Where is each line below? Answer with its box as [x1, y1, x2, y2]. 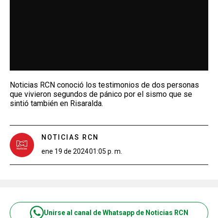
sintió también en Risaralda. [10, 98, 103, 108]
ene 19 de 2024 [41, 147, 89, 155]
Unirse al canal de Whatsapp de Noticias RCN [44, 209, 188, 217]
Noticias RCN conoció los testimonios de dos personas [10, 80, 199, 90]
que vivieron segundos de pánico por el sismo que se [10, 89, 192, 99]
